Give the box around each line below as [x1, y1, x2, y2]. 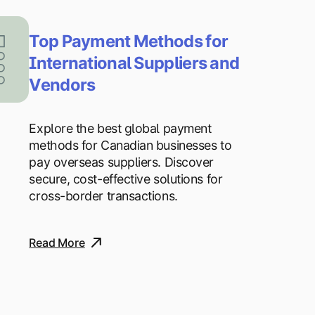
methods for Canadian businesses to [29, 138, 232, 153]
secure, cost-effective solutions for [29, 172, 223, 187]
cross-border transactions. [29, 188, 178, 204]
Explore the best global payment [29, 121, 212, 136]
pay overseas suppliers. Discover [29, 155, 214, 170]
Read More [29, 236, 85, 250]
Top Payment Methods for [29, 30, 229, 51]
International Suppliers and [29, 52, 240, 73]
